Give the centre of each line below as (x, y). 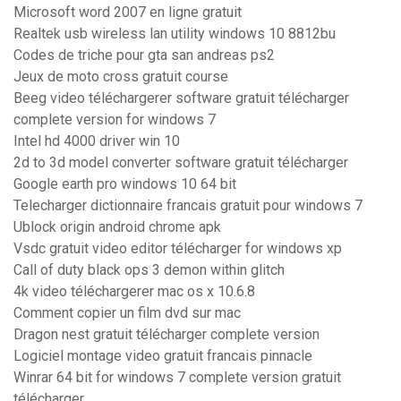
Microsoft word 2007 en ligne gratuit (128, 13)
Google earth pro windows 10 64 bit (125, 184)
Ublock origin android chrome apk (117, 227)
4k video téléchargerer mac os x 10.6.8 (134, 292)
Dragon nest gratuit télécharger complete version (166, 335)
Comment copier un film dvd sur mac (127, 313)
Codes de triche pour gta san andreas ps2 (144, 55)
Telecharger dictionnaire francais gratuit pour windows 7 (188, 206)
